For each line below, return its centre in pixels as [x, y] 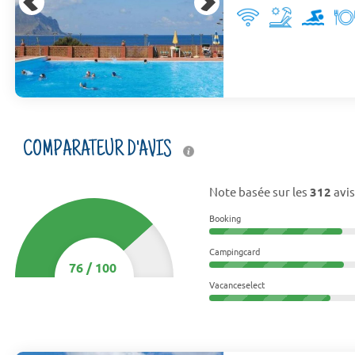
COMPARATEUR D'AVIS [99, 151]
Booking [225, 218]
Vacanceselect [237, 285]
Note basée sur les [259, 192]
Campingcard [234, 252]
